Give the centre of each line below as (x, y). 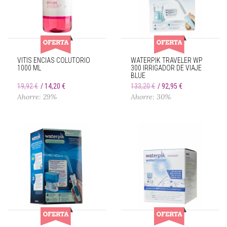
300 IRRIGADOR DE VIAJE (166, 68)
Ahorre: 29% (37, 97)
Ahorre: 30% (151, 97)
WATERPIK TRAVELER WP (167, 60)
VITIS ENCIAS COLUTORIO (54, 60)
